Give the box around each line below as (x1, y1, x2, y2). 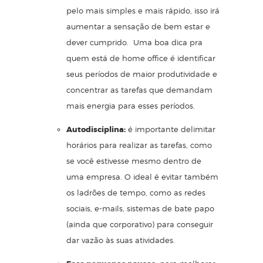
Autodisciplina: (66, 124, 126, 134)
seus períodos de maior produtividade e (66, 69, 217, 79)
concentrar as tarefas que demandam (66, 85, 213, 95)
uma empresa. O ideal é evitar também (66, 171, 218, 181)
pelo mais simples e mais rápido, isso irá (66, 5, 220, 15)
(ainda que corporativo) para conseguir (66, 219, 213, 229)
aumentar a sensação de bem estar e (66, 21, 210, 31)
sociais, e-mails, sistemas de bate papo (66, 203, 214, 213)
